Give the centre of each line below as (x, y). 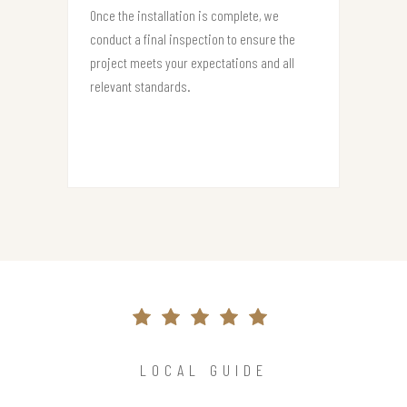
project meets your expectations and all (192, 62)
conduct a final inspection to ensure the (193, 38)
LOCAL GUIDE (203, 369)
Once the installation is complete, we (184, 15)
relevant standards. (140, 85)
